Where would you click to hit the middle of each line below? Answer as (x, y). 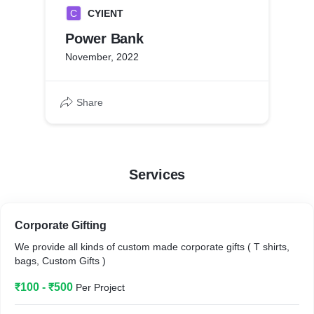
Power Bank (104, 39)
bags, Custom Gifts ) (60, 261)
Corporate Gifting (61, 225)
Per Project (100, 287)
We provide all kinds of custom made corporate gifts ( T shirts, (152, 247)
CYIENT (105, 13)
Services (157, 175)
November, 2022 (102, 57)
